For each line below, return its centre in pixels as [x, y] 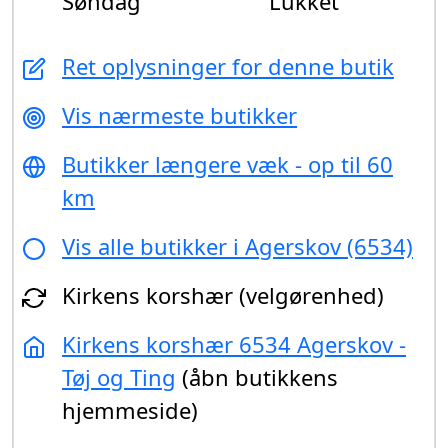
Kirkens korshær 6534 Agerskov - [234, 344]
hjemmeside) [130, 410]
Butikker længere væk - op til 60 [227, 164]
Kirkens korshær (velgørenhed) [223, 295]
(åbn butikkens [257, 377]
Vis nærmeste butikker [179, 115]
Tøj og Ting [119, 377]
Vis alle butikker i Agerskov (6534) [237, 246]
